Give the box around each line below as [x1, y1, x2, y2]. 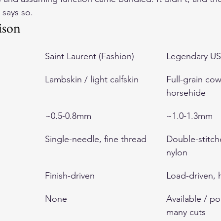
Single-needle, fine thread [45, 134, 147, 145]
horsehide [166, 87, 206, 98]
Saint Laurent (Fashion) [45, 51, 134, 62]
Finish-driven [45, 170, 95, 181]
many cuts [166, 207, 206, 218]
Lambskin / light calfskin [45, 74, 139, 85]
